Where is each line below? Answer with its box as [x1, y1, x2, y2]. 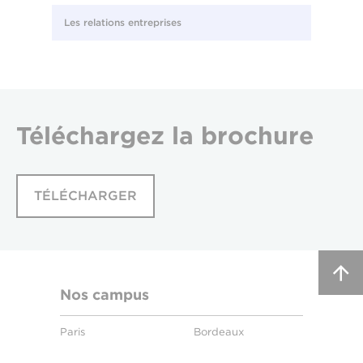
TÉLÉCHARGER [34, 188, 137, 204]
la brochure [172, 121, 314, 151]
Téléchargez [16, 121, 172, 151]
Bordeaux [194, 326, 244, 339]
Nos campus [60, 286, 149, 304]
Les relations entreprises [64, 16, 181, 29]
